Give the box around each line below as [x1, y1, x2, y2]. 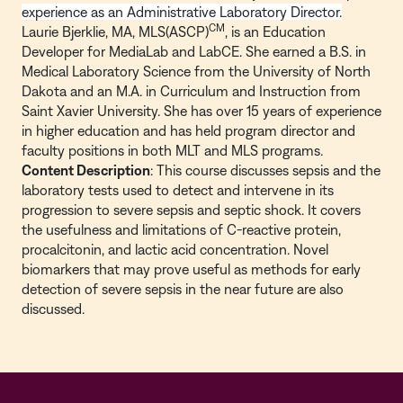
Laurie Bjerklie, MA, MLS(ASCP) [22, 23, 209, 40]
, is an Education [225, 23, 326, 40]
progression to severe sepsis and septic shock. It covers [22, 201, 361, 218]
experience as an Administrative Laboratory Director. [22, 4, 342, 20]
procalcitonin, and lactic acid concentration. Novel [22, 241, 328, 257]
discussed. [22, 300, 88, 317]
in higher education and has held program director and [22, 122, 355, 139]
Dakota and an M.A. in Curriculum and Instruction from [22, 83, 361, 99]
